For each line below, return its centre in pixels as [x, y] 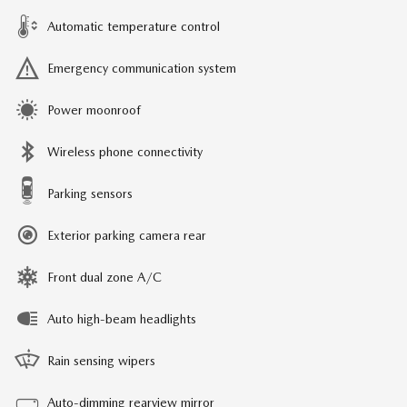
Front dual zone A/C [104, 278]
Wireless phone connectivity [125, 152]
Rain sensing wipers [101, 361]
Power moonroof [94, 110]
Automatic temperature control [134, 27]
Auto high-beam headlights [122, 319]
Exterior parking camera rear [127, 236]
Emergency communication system [142, 69]
